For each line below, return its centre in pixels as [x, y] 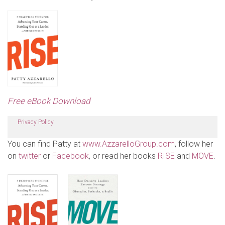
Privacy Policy [36, 122]
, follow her [194, 144]
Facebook [71, 156]
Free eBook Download [49, 101]
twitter [30, 156]
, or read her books [123, 156]
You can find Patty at [45, 144]
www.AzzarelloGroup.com [129, 144]
